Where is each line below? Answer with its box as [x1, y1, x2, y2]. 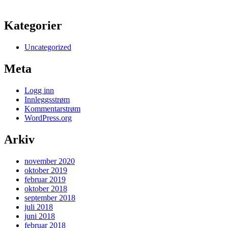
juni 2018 [24, 211, 55, 220]
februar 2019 [24, 175, 66, 184]
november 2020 [24, 156, 75, 165]
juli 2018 [24, 202, 53, 211]
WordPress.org [24, 113, 72, 122]
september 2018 [24, 193, 75, 202]
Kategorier [4, 19, 62, 33]
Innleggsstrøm [24, 95, 70, 104]
